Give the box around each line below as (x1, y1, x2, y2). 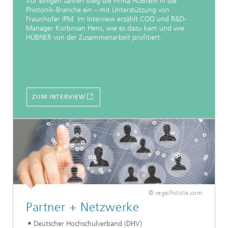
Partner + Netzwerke (26, 200, 139, 215)
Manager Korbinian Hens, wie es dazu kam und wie (26, 23, 184, 33)
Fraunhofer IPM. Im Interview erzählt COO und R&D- (26, 14, 187, 23)
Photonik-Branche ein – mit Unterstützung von (26, 5, 169, 14)
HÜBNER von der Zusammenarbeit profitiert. (26, 33, 162, 42)
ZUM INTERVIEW (32, 93, 85, 101)
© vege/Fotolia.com (148, 189, 202, 197)
